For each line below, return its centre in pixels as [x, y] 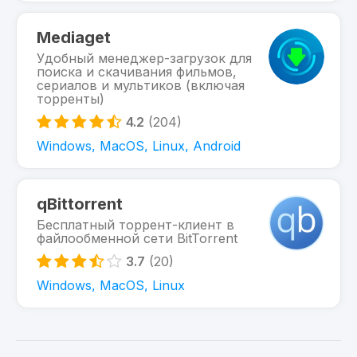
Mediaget [74, 37]
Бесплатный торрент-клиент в [135, 225]
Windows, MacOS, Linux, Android [139, 146]
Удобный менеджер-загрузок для [144, 58]
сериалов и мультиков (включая [141, 85]
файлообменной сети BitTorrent [137, 238]
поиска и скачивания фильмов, [137, 72]
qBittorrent [80, 204]
